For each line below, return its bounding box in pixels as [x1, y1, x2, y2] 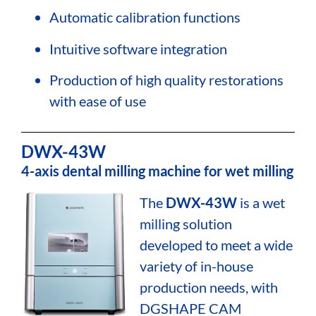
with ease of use [49, 92, 146, 109]
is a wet [237, 193, 285, 211]
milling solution [140, 214, 232, 232]
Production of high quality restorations [49, 71, 284, 88]
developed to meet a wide [140, 236, 293, 253]
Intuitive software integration [49, 39, 227, 57]
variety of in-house [140, 257, 253, 274]
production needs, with [140, 278, 278, 296]
